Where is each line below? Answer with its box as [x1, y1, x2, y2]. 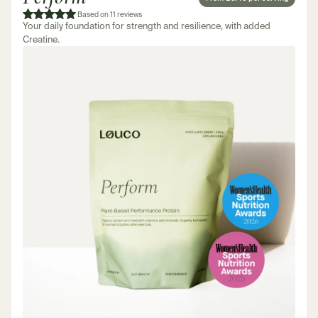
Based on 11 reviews [77, 10, 142, 19]
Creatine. [23, 34, 60, 45]
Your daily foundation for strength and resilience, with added [23, 21, 270, 31]
